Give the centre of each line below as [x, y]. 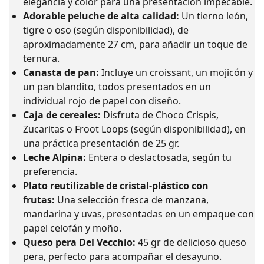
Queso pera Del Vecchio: [79, 242]
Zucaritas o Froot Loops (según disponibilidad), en [134, 129]
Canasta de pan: [61, 73]
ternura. [41, 59]
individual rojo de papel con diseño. [102, 101]
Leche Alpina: [55, 158]
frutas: [39, 200]
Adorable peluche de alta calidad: [101, 16]
